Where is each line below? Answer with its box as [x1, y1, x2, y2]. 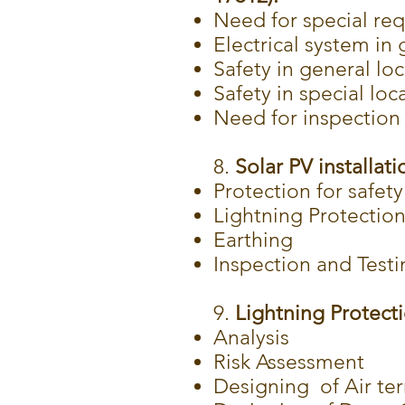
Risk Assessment [213, 350, 364, 374]
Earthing [213, 228, 293, 252]
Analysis [213, 325, 289, 350]
